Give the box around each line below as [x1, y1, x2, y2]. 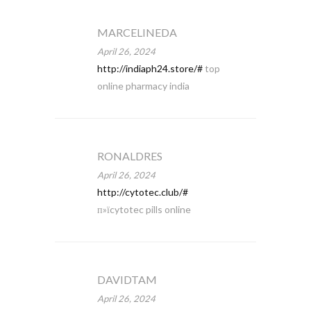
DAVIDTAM [96, 273, 157, 286]
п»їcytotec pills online [96, 203, 191, 215]
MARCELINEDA [96, 26, 177, 39]
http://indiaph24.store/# [96, 62, 203, 74]
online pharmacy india [96, 80, 190, 92]
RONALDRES [96, 149, 162, 162]
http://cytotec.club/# [96, 186, 188, 198]
